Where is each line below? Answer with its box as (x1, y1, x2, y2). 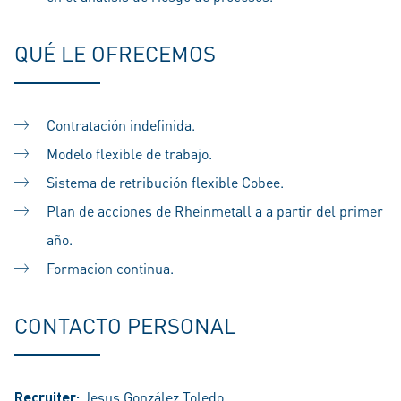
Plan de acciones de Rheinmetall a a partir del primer (47, 201, 383, 220)
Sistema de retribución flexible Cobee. (47, 173, 284, 192)
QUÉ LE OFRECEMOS (14, 39, 216, 67)
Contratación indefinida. (47, 115, 195, 134)
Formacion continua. (47, 259, 174, 277)
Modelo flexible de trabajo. (47, 144, 212, 163)
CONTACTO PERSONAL (14, 311, 236, 339)
